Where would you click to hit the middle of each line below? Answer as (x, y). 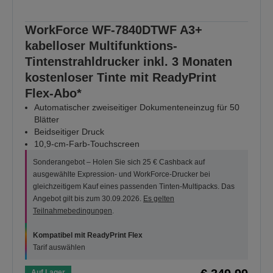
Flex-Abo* (53, 94)
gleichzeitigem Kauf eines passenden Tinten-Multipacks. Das (134, 187)
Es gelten (159, 199)
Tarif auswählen (59, 248)
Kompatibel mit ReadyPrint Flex (88, 236)
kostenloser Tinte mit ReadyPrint (121, 78)
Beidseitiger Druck (69, 132)
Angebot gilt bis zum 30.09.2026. (88, 199)
